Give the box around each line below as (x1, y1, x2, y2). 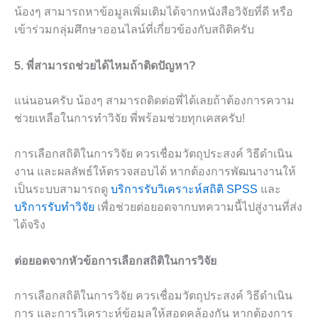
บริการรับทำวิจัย (14, 201, 94, 214)
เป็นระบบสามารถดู (14, 183, 111, 196)
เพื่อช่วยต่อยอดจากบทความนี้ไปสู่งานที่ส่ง (94, 201, 302, 214)
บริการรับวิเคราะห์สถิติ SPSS (111, 183, 258, 196)
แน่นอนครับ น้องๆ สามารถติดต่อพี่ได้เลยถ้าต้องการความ (14, 94, 295, 106)
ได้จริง (14, 219, 45, 231)
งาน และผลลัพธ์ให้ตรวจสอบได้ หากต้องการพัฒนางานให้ (14, 165, 296, 178)
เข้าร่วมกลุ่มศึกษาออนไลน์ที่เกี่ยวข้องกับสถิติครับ (14, 23, 254, 36)
